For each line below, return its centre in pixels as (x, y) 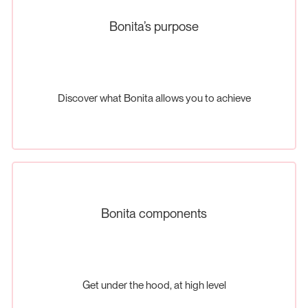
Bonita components (154, 213)
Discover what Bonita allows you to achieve (154, 98)
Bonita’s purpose (154, 26)
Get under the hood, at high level (154, 285)
